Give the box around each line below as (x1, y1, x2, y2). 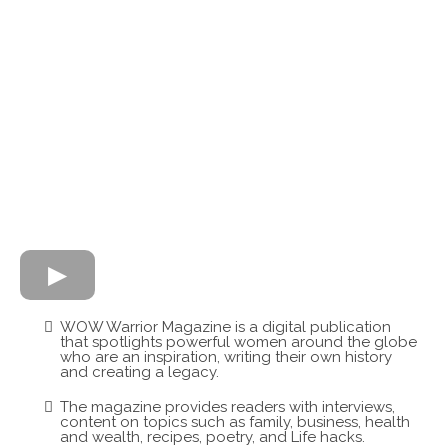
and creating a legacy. (60, 362, 219, 381)
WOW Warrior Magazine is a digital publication (60, 317, 391, 336)
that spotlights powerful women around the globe (60, 332, 417, 351)
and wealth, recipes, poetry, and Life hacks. (60, 427, 365, 446)
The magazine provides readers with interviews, (60, 397, 395, 416)
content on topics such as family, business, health (60, 412, 410, 431)
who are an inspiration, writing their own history (60, 347, 392, 366)
